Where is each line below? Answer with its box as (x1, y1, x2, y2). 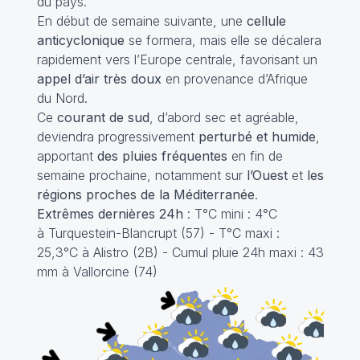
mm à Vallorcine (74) (36, 264, 157, 280)
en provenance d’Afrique (161, 71, 308, 87)
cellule (246, 13, 286, 29)
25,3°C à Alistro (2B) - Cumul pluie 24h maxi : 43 (36, 244, 324, 260)
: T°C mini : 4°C (182, 206, 277, 222)
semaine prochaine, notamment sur (36, 167, 247, 183)
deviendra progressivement (36, 129, 198, 145)
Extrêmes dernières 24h (36, 206, 183, 222)
